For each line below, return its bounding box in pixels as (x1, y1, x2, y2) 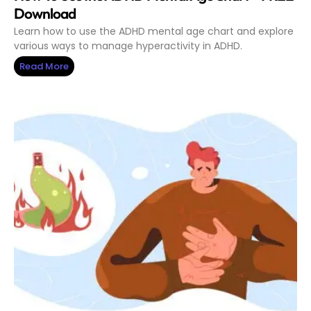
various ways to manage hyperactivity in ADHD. (14, 39, 242, 53)
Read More (19, 59, 69, 73)
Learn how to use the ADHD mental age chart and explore (14, 24, 294, 39)
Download (14, 3, 76, 22)
